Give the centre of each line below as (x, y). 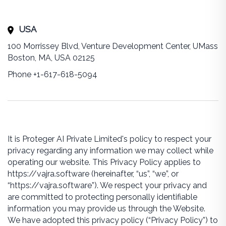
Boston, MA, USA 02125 (51, 58)
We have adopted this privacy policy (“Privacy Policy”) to (112, 220)
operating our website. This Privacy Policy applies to (104, 162)
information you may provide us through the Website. (106, 209)
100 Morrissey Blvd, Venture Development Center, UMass (112, 46)
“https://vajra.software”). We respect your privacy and (107, 185)
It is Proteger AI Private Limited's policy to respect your (109, 139)
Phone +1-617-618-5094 (52, 74)
